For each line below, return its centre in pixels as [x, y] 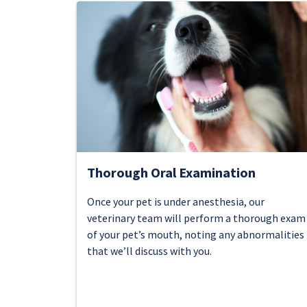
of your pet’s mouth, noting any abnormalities [196, 234]
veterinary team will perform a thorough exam [196, 218]
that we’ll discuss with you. [149, 251]
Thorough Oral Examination [171, 172]
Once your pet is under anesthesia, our [176, 201]
